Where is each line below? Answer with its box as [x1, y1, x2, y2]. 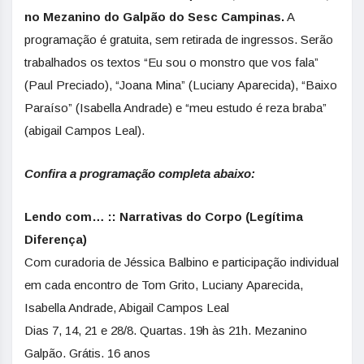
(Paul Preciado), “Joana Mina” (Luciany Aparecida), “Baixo [24, 78, 337, 92]
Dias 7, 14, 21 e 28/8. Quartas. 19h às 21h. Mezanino [24, 323, 307, 337]
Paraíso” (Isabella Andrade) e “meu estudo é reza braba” [24, 101, 327, 115]
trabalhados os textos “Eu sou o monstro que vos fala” [24, 55, 318, 69]
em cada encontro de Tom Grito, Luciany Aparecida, [24, 278, 303, 292]
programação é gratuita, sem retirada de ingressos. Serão [24, 32, 333, 46]
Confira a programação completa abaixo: [24, 167, 255, 180]
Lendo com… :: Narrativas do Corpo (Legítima [24, 210, 303, 223]
